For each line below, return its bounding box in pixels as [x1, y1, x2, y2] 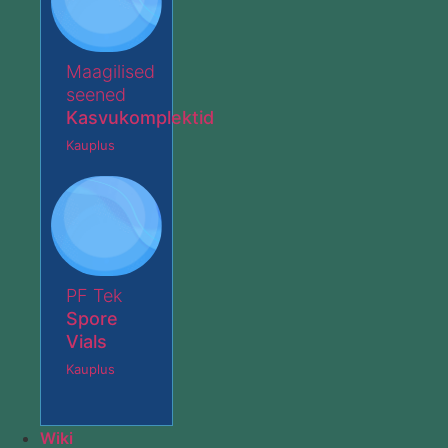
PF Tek [66, 285, 122, 307]
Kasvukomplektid [66, 107, 214, 129]
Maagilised [66, 61, 155, 83]
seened [66, 84, 126, 106]
